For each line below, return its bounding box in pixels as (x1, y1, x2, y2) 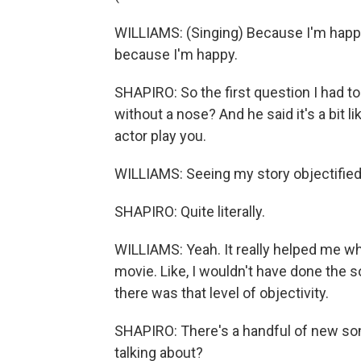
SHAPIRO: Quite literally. (114, 203, 265, 220)
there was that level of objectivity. (114, 284, 329, 301)
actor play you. (114, 127, 206, 144)
